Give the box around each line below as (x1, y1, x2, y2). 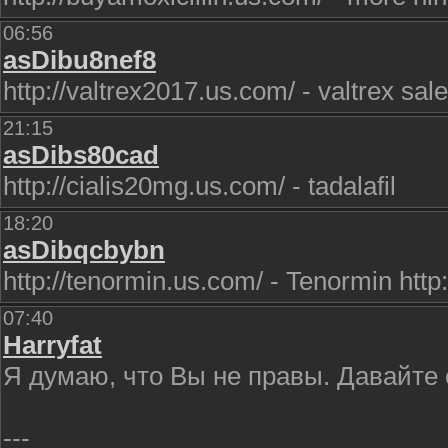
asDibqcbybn (3, 235, 165, 265)
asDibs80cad (3, 140, 159, 170)
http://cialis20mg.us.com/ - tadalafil (3, 171, 396, 201)
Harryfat (3, 330, 102, 360)
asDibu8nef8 (3, 45, 156, 75)
